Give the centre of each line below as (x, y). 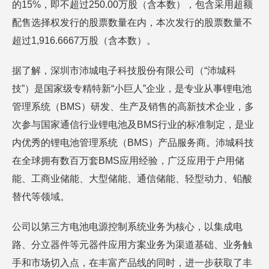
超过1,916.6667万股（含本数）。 (84, 41)
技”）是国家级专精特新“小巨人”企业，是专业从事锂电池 (132, 89)
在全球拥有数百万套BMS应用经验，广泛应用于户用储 (128, 161)
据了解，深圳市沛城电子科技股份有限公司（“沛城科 (124, 71)
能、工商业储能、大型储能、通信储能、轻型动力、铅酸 (132, 179)
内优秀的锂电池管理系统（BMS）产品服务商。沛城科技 (133, 143)
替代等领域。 (41, 197)
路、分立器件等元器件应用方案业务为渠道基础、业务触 (132, 245)
